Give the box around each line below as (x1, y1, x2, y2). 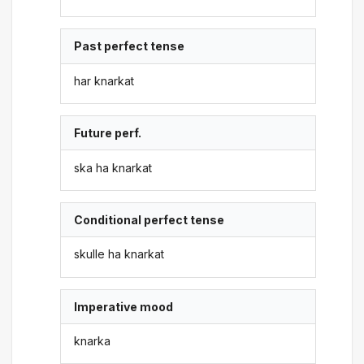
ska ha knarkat (74, 160, 153, 175)
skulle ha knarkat (74, 247, 165, 262)
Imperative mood (74, 299, 174, 314)
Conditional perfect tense (74, 212, 225, 227)
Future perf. (74, 126, 142, 141)
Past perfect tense (74, 39, 185, 54)
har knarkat (74, 73, 135, 88)
